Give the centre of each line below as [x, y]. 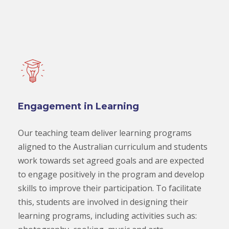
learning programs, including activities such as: [107, 215]
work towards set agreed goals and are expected [111, 160]
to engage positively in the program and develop [111, 174]
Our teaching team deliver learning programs [105, 133]
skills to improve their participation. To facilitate [110, 188]
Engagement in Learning [78, 106]
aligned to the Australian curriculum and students [113, 146]
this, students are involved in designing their [103, 202]
